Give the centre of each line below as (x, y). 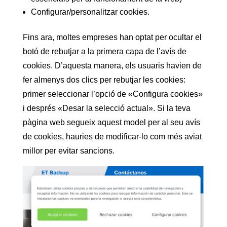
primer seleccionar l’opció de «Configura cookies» (112, 94)
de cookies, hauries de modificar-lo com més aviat (112, 137)
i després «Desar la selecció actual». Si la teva (106, 108)
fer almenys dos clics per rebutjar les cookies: (104, 80)
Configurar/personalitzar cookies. (90, 12)
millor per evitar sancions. (68, 151)
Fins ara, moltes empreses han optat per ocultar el (112, 37)
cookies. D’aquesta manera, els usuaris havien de (112, 66)
